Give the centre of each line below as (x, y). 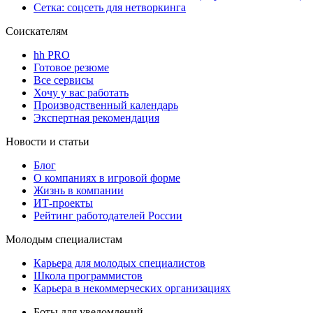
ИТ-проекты (63, 203)
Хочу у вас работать (81, 92)
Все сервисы (64, 80)
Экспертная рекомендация (96, 117)
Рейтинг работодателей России (108, 215)
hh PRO (52, 54)
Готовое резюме (71, 67)
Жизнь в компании (79, 190)
